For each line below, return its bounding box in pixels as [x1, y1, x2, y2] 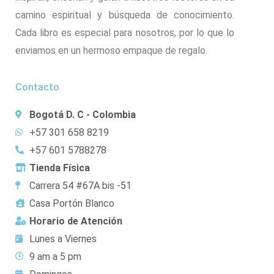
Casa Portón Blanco [29, 197, 114, 209]
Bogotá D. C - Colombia [29, 108, 136, 120]
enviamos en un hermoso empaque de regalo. [15, 44, 207, 56]
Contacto [15, 81, 59, 93]
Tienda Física [29, 161, 90, 174]
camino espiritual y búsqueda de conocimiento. [15, 9, 234, 21]
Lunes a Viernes [29, 232, 97, 245]
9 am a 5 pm [29, 250, 81, 262]
